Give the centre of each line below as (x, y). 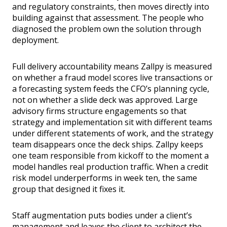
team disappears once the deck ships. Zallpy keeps (108, 145)
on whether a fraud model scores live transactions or (112, 78)
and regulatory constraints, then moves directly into (111, 7)
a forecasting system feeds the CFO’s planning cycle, (111, 89)
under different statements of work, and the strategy (113, 134)
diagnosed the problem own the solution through (107, 29)
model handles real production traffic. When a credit (110, 167)
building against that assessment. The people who (108, 18)
